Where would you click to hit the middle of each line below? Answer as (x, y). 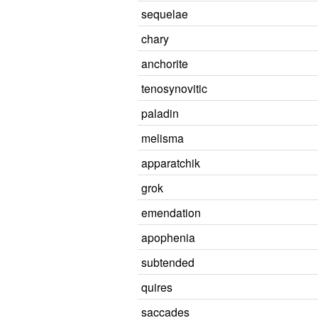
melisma (163, 138)
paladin (160, 113)
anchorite (165, 63)
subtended (168, 262)
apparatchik (171, 163)
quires (157, 287)
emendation (171, 212)
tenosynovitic (174, 88)
